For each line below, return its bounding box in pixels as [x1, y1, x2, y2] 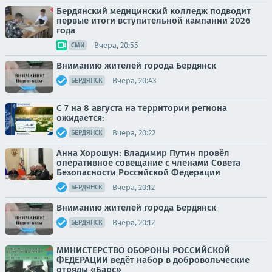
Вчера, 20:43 [112, 75, 156, 85]
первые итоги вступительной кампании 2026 [56, 15, 250, 27]
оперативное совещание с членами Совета [56, 157, 240, 169]
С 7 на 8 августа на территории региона [56, 103, 227, 114]
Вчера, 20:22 [112, 127, 155, 137]
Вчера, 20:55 [94, 40, 138, 50]
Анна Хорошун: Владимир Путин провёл [56, 148, 229, 159]
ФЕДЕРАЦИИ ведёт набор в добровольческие [56, 254, 250, 266]
